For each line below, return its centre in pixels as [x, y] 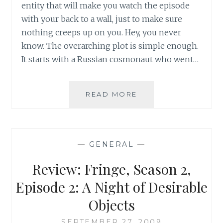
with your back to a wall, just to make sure [102, 19]
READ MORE [111, 94]
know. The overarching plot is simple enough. [110, 46]
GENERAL [111, 145]
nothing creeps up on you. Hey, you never [102, 32]
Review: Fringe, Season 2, [111, 169]
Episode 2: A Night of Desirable [111, 187]
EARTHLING [161, 159]
